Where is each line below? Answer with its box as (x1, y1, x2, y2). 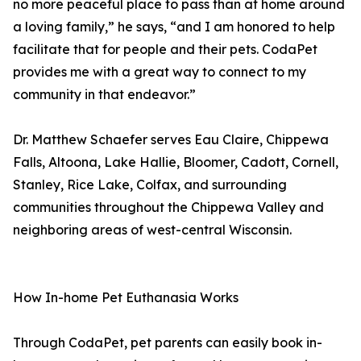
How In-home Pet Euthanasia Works (13, 289, 239, 306)
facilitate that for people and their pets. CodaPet (13, 41, 317, 58)
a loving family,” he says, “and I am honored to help (13, 19, 335, 35)
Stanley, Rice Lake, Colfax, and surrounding (13, 176, 287, 193)
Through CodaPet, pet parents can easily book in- (13, 334, 322, 351)
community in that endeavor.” (13, 86, 196, 103)
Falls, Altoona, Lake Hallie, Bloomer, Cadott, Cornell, (13, 154, 338, 171)
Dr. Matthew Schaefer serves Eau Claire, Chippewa (13, 131, 329, 148)
